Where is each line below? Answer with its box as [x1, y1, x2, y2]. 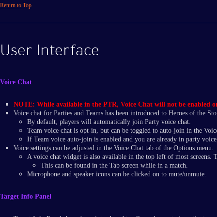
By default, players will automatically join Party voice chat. [27, 118, 191, 126]
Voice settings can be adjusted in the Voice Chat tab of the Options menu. [14, 144, 214, 152]
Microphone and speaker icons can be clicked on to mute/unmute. [27, 170, 206, 178]
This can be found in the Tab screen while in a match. [41, 162, 188, 170]
